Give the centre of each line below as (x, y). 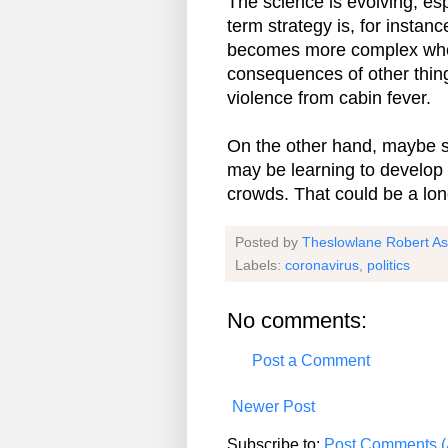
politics (388, 265)
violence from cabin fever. (329, 98)
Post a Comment (311, 361)
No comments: (297, 321)
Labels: (260, 265)
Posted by (268, 242)
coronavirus (322, 265)
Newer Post (273, 407)
